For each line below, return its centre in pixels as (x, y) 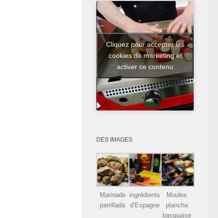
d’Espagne (145, 205)
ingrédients (145, 195)
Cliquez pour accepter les (145, 44)
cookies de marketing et (145, 55)
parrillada (112, 205)
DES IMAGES (114, 139)
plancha (177, 205)
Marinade (112, 195)
